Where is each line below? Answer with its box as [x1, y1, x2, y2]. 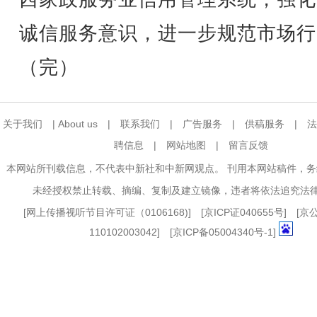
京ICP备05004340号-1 [173, 226, 273, 238]
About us [58, 118, 98, 129]
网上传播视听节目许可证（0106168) [26, 207, 188, 218]
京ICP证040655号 [204, 207, 284, 218]
